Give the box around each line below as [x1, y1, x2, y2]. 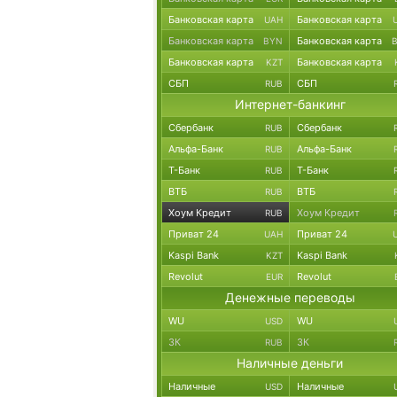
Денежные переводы [224, 290, 355, 305]
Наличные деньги [237, 355, 343, 370]
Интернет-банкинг [234, 97, 346, 112]
